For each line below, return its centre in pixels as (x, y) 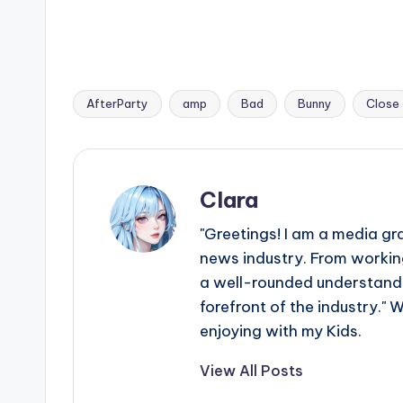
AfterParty (117, 103)
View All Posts (251, 370)
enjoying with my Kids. (281, 331)
